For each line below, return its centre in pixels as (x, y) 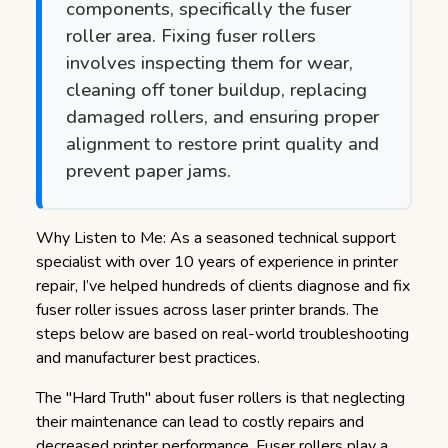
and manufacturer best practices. (148, 358)
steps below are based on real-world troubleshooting (222, 334)
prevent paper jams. (148, 170)
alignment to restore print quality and (222, 143)
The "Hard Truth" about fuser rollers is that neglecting (220, 398)
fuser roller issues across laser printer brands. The (207, 310)
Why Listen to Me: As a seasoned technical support (216, 238)
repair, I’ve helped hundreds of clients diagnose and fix (223, 286)
